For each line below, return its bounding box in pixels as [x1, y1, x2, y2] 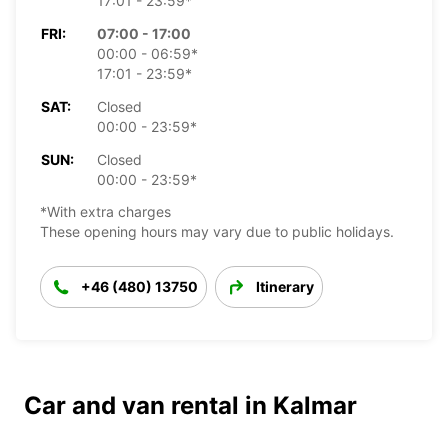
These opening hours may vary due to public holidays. [40, 222, 394, 240]
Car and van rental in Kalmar [24, 390, 357, 420]
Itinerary [256, 277, 314, 295]
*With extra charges [40, 202, 171, 220]
